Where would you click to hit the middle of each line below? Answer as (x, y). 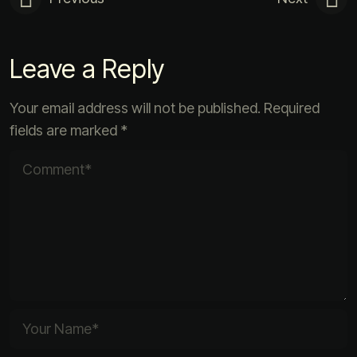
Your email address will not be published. (135, 108)
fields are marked (65, 130)
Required (292, 108)
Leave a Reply (87, 69)
